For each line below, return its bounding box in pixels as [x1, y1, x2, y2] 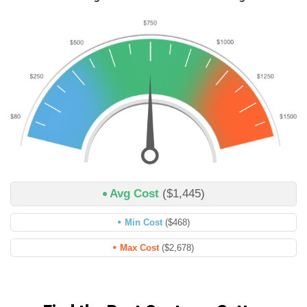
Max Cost [120, 243, 162, 254]
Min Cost [124, 217, 165, 228]
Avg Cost [109, 187, 162, 201]
